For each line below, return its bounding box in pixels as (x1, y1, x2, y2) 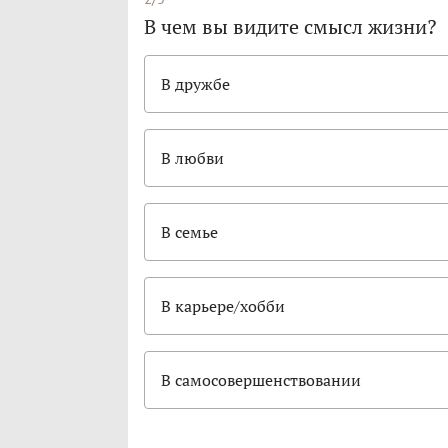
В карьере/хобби (161, 295, 285, 318)
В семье (161, 221, 218, 244)
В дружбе (161, 73, 230, 96)
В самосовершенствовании (161, 369, 361, 392)
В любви (161, 147, 224, 170)
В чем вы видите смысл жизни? (144, 13, 436, 41)
